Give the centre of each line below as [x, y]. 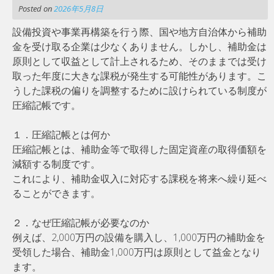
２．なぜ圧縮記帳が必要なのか [81, 222]
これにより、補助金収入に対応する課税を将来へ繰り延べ [139, 178]
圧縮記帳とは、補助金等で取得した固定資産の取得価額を [139, 149]
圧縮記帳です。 [46, 105]
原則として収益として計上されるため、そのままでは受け [139, 61]
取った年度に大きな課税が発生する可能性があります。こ [139, 76]
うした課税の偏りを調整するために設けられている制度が [139, 90]
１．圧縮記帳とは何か [61, 134]
